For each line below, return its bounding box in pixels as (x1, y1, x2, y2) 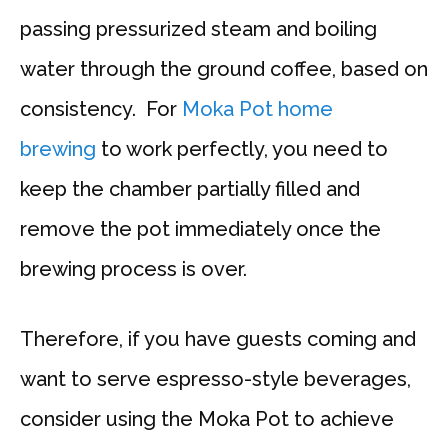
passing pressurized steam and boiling (20, 17, 377, 42)
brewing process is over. (20, 257, 247, 282)
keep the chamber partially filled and (20, 177, 360, 202)
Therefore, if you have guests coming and (20, 327, 416, 352)
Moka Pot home (182, 97, 333, 122)
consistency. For (20, 97, 182, 122)
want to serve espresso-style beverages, (20, 367, 411, 392)
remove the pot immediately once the (20, 217, 381, 242)
